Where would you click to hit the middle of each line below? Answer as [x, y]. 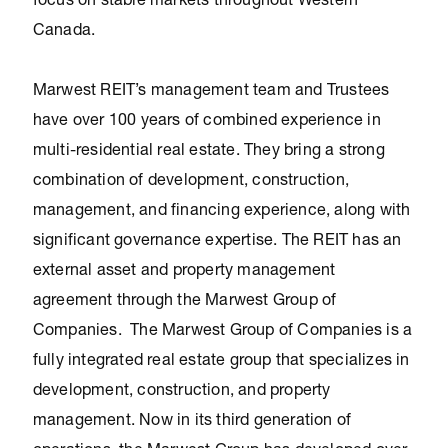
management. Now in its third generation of [192, 422]
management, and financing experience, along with [221, 212]
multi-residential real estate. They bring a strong [208, 152]
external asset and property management [184, 272]
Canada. [64, 32]
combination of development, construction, [190, 182]
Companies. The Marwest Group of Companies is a [222, 332]
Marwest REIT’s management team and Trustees [211, 92]
